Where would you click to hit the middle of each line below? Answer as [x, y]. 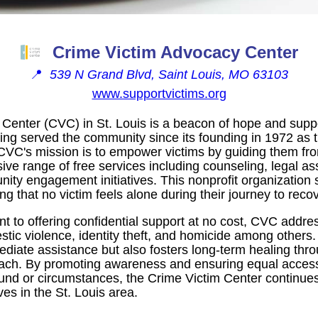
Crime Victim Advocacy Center [175, 52]
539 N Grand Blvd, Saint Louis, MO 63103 [169, 74]
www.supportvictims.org [159, 93]
